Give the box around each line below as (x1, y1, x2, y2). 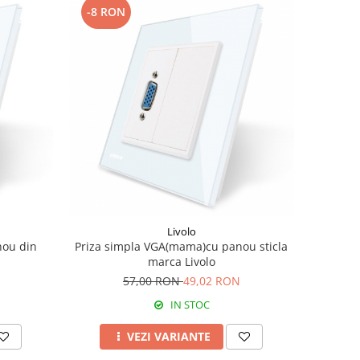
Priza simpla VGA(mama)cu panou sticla (75, 238, 288, 254)
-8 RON (86, 3, 125, 19)
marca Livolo (147, 253, 215, 269)
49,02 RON (182, 272, 240, 288)
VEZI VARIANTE (127, 328, 211, 344)
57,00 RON (122, 272, 183, 288)
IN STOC (167, 297, 210, 312)
